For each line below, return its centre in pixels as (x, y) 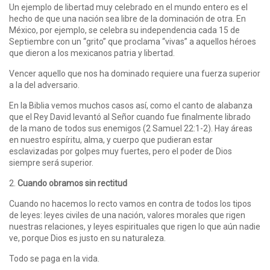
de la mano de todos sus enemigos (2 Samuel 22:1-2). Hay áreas (131, 129)
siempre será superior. (51, 163)
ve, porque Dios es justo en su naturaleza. (87, 238)
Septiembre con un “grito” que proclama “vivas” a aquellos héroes (133, 42)
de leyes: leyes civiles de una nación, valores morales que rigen (127, 215)
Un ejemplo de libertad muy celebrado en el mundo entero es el (128, 8)
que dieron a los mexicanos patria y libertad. (92, 53)
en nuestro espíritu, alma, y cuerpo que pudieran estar (111, 140)
